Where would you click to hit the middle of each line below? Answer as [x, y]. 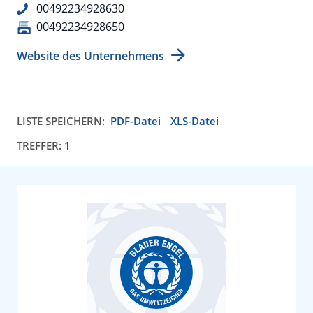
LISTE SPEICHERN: [61, 121]
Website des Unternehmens [90, 56]
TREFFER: [41, 145]
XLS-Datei [195, 121]
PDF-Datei [136, 121]
